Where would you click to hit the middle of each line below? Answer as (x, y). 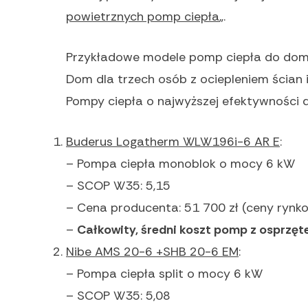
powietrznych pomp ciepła (143, 17)
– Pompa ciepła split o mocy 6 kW (164, 274)
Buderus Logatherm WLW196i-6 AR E (173, 142)
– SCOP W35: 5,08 (118, 296)
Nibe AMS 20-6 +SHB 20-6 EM (152, 252)
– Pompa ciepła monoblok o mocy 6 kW (180, 164)
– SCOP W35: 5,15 (118, 186)
